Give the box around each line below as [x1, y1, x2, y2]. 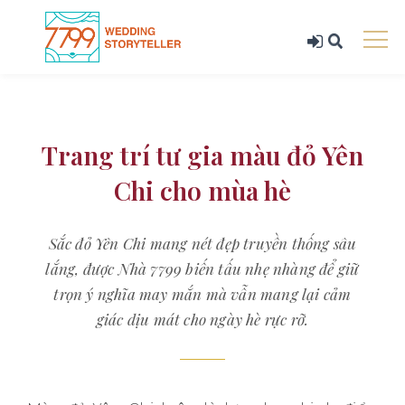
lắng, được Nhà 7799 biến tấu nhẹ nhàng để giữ [45, 258, 360, 278]
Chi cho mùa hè [114, 173, 291, 207]
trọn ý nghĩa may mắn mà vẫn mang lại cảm [53, 283, 352, 304]
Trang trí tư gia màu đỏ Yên [42, 137, 363, 172]
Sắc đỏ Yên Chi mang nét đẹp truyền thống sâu [48, 232, 357, 253]
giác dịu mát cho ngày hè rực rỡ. [96, 308, 309, 329]
